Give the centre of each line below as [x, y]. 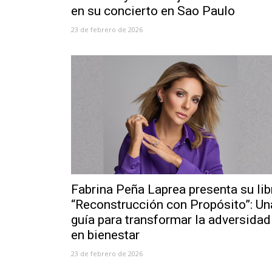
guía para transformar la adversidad [171, 220]
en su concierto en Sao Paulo [153, 11]
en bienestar [105, 235]
